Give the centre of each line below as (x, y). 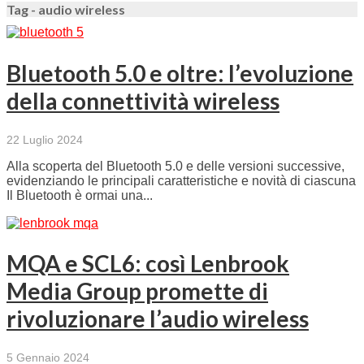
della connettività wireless (143, 100)
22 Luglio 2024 (45, 139)
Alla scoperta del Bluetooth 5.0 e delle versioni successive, (175, 166)
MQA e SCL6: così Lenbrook (148, 264)
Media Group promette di (137, 291)
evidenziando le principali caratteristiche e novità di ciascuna (181, 180)
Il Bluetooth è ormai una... (80, 195)
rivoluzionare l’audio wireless (158, 319)
